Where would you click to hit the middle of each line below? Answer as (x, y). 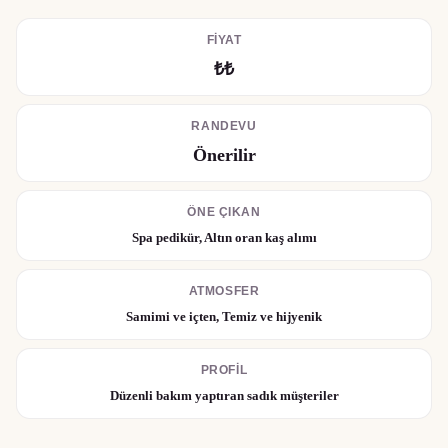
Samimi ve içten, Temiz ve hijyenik (224, 316)
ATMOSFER (224, 291)
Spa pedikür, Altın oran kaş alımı (224, 237)
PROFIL (224, 370)
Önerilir (224, 155)
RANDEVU (224, 126)
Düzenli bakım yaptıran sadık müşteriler (224, 395)
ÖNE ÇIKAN (224, 212)
